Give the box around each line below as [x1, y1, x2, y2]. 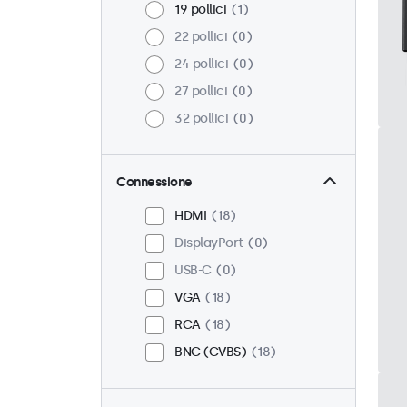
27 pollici [174, 84, 227, 100]
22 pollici [174, 29, 227, 45]
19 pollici [174, 2, 226, 18]
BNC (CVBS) [174, 344, 246, 361]
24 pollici [174, 56, 228, 73]
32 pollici [174, 111, 228, 127]
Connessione [116, 174, 193, 191]
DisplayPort [174, 235, 243, 252]
